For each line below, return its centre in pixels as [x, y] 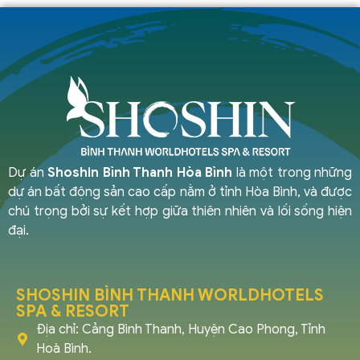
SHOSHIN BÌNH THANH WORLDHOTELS [170, 296]
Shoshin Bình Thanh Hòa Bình [140, 173]
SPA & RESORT [73, 312]
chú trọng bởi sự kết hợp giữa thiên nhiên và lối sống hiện [180, 212]
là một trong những [292, 173]
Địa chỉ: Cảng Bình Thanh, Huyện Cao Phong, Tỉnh [181, 330]
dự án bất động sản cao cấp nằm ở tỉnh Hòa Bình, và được [180, 192]
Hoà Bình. [64, 349]
